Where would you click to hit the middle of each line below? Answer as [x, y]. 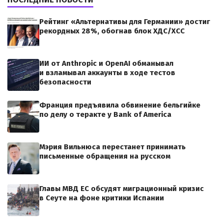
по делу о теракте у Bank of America [105, 115]
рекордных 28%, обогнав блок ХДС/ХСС [112, 31]
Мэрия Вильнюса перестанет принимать [112, 147]
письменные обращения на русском [105, 156]
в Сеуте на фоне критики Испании [102, 198]
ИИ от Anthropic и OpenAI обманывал [106, 64]
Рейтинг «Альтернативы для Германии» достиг [125, 22]
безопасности [65, 82]
